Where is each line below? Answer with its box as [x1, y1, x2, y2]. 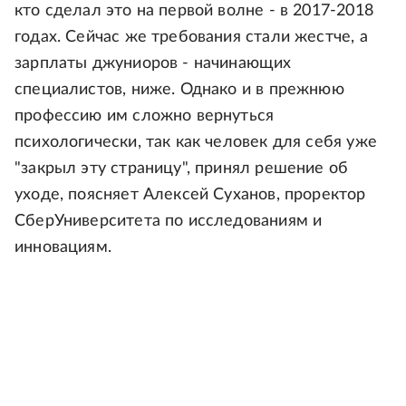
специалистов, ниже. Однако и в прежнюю [14, 82, 344, 99]
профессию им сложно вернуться [14, 108, 275, 125]
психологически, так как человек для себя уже [14, 134, 377, 151]
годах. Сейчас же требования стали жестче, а [14, 29, 368, 46]
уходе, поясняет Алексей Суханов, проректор [14, 187, 366, 204]
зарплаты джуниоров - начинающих [14, 55, 292, 72]
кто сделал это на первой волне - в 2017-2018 [14, 3, 373, 20]
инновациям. [14, 239, 111, 256]
